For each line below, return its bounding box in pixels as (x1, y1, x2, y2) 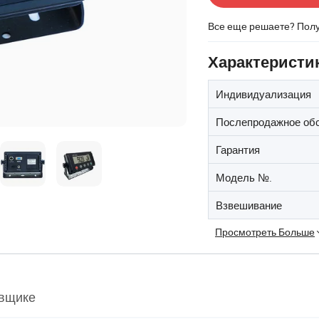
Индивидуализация (216, 87, 311, 101)
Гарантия (216, 142, 260, 157)
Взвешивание (216, 198, 282, 212)
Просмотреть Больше (215, 225, 315, 239)
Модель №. (216, 170, 272, 184)
